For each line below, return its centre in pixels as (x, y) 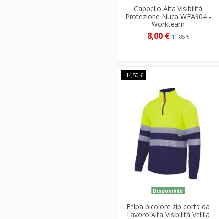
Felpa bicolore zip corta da (168, 206)
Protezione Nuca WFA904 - (168, 17)
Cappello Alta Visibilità (168, 9)
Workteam (168, 24)
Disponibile (168, 190)
